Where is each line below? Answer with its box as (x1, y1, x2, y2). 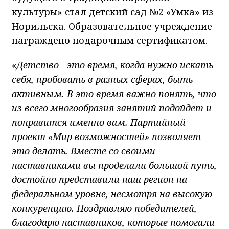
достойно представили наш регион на (12, 173, 187, 186)
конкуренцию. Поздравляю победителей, (12, 202, 197, 215)
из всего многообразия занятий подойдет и (12, 102, 212, 114)
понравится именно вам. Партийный (12, 116, 186, 129)
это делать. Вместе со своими (12, 145, 155, 157)
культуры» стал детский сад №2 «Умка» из (12, 6, 213, 18)
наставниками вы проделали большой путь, (12, 159, 217, 172)
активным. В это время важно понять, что (12, 87, 216, 100)
